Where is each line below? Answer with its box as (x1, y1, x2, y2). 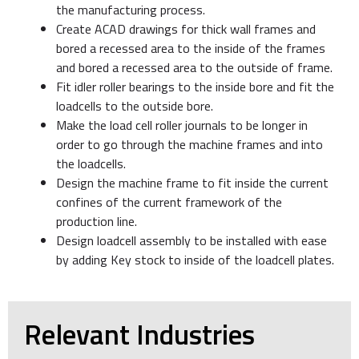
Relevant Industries (24, 313, 255, 357)
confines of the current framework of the (56, 192, 282, 212)
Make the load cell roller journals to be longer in (56, 115, 308, 135)
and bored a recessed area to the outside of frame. (56, 58, 333, 78)
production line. (56, 212, 137, 232)
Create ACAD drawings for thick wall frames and (56, 19, 316, 39)
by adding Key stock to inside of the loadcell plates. (56, 250, 334, 270)
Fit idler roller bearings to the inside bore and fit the (56, 77, 334, 97)
